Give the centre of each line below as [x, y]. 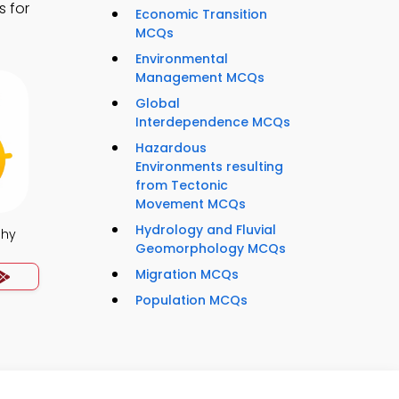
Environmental [182, 59]
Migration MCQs [187, 275]
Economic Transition [201, 15]
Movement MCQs [191, 204]
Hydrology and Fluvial [206, 230]
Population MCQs [191, 301]
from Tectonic [182, 186]
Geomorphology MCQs [211, 249]
